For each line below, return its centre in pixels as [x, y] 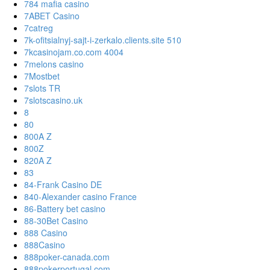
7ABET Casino [52, 16]
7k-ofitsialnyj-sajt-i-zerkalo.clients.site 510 [103, 40]
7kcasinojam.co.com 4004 [74, 52]
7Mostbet [42, 76]
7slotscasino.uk [53, 100]
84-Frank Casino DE [63, 185]
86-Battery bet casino [65, 209]
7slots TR [42, 88]
